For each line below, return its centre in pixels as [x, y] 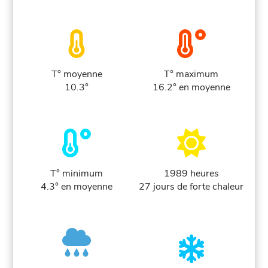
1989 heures [191, 174]
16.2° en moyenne [191, 88]
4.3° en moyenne [77, 187]
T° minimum [77, 174]
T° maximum [191, 74]
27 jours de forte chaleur [191, 187]
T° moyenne [77, 74]
